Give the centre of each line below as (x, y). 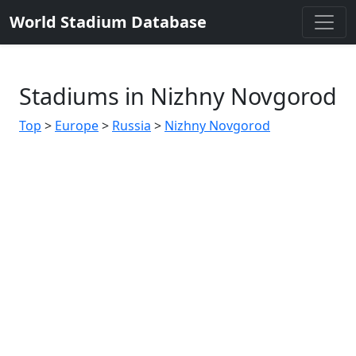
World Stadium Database (108, 22)
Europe (77, 126)
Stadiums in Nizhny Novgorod (178, 96)
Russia (132, 126)
